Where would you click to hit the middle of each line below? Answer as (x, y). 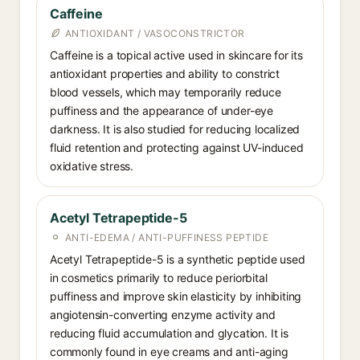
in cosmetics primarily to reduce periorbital (159, 278)
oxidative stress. (92, 166)
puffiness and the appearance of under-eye (162, 110)
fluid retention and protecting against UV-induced (177, 147)
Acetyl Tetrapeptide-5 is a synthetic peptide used (178, 259)
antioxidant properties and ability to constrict (165, 74)
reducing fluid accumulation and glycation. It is (169, 333)
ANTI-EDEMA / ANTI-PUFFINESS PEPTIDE (167, 237)
